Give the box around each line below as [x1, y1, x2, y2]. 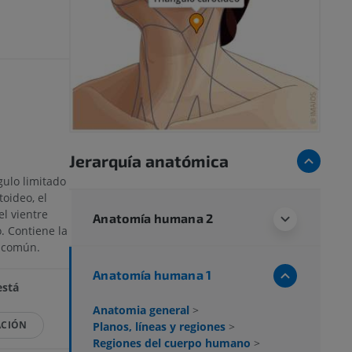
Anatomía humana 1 [93, 266, 212, 282]
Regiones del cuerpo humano [93, 335, 254, 350]
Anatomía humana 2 [93, 210, 214, 225]
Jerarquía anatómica [69, 150, 229, 170]
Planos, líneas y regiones [93, 318, 229, 334]
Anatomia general [93, 302, 192, 317]
